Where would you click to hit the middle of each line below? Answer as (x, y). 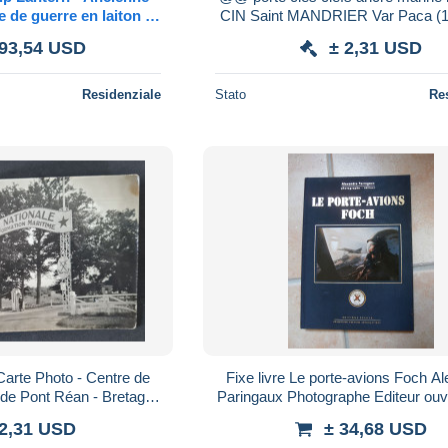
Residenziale (122, 94)
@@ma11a (361, 34)
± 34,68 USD (376, 428)
